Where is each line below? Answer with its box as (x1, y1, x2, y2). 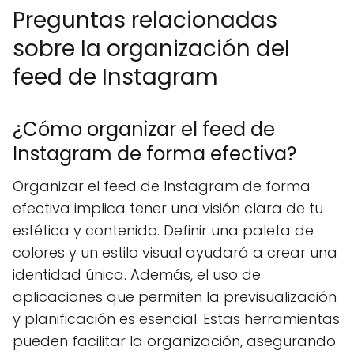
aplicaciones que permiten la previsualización (13, 287, 337, 307)
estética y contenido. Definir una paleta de (13, 220, 314, 240)
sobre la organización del (13, 33, 290, 64)
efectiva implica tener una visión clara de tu (13, 198, 323, 218)
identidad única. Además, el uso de (13, 265, 261, 284)
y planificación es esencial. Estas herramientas (13, 309, 340, 329)
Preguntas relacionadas (13, 5, 277, 36)
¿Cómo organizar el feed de (13, 116, 275, 142)
